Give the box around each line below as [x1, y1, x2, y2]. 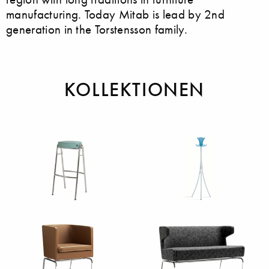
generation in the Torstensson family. [6, 21, 187, 37]
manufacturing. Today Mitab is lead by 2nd [6, 6, 225, 22]
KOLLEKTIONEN [64, 77, 205, 101]
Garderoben [148, 214, 221, 232]
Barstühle [16, 214, 68, 232]
